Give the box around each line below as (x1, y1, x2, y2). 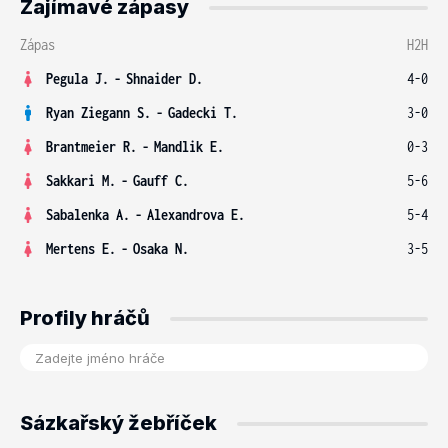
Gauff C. (133, 172, 189, 189)
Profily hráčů (20, 306, 150, 330)
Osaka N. (133, 240, 189, 257)
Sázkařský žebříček (20, 411, 217, 435)
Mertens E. (46, 240, 116, 257)
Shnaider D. (126, 70, 203, 87)
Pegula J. (46, 70, 109, 87)
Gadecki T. (168, 104, 238, 121)
